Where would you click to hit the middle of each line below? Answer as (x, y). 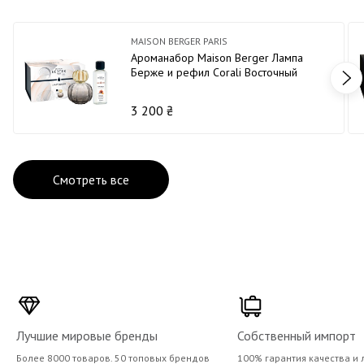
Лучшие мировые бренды (87, 335)
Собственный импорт (297, 335)
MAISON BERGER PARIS (179, 41)
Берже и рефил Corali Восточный (214, 72)
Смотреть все (91, 179)
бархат (148, 87)
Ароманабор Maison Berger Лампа (217, 57)
